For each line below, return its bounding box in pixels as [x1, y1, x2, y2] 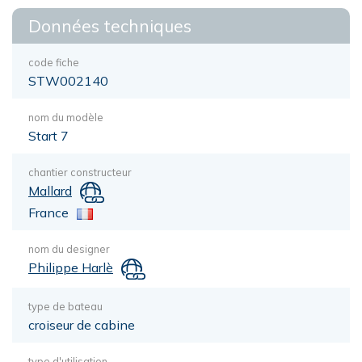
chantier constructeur [28, 166, 132, 179]
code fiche [28, 56, 79, 69]
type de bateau [28, 299, 103, 313]
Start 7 [28, 128, 69, 144]
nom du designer [28, 242, 110, 255]
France [28, 204, 69, 221]
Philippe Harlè [28, 259, 113, 276]
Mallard [28, 183, 72, 199]
